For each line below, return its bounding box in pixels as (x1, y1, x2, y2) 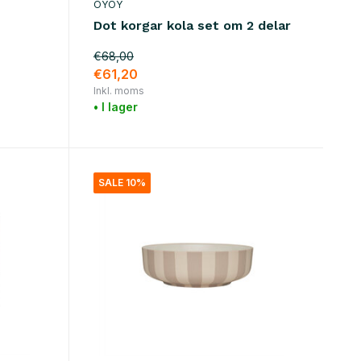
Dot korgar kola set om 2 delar (93, 17, 291, 33)
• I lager (93, 99, 138, 114)
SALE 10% (98, 176, 146, 189)
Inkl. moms (93, 84, 144, 97)
